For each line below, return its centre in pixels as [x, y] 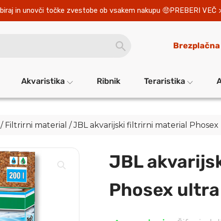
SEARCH [127, 40]
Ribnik [108, 81]
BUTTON [127, 47]
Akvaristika [43, 81]
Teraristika [164, 81]
